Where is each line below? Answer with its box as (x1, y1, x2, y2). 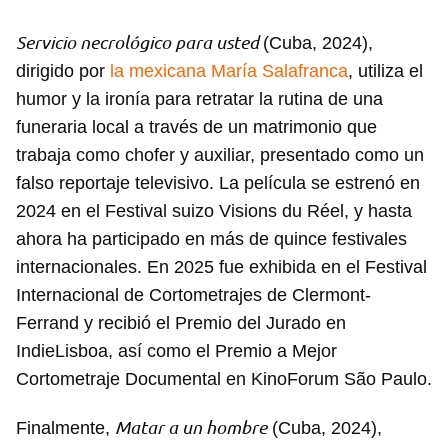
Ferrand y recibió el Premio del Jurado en (16, 313, 346, 334)
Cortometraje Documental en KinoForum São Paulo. (16, 369, 432, 390)
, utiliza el (348, 61, 423, 82)
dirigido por (16, 61, 105, 82)
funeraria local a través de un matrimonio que (16, 117, 377, 138)
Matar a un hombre (115, 417, 267, 438)
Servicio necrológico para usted (16, 32, 263, 53)
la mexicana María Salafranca (105, 61, 348, 82)
